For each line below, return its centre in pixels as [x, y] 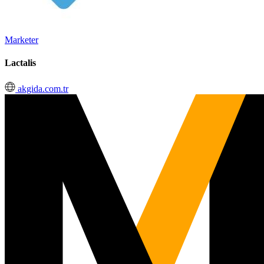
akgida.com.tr [42, 88]
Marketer [22, 40]
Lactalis [20, 63]
